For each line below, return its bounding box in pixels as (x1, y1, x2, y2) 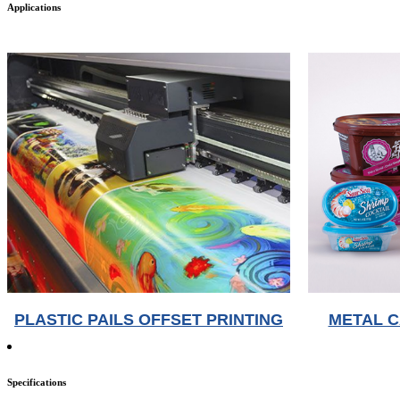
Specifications (7, 376, 66, 387)
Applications (7, 2, 61, 13)
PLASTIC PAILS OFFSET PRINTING (14, 310, 283, 329)
